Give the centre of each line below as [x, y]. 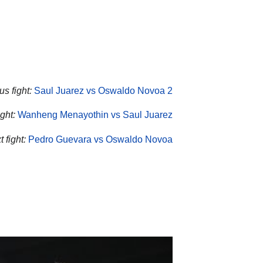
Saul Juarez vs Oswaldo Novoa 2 [103, 90]
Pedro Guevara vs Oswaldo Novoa [100, 140]
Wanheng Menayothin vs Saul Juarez [95, 115]
